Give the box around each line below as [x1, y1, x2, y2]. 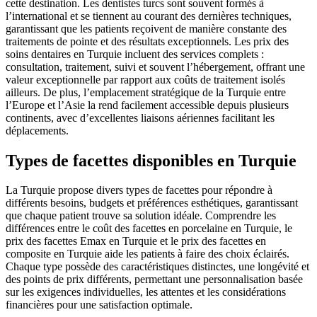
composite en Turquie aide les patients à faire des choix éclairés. [6, 248, 289, 260]
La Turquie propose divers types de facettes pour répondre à [6, 184, 272, 197]
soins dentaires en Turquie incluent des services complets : [6, 47, 264, 60]
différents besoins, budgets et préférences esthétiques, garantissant [6, 197, 298, 209]
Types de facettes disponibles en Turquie [6, 151, 296, 170]
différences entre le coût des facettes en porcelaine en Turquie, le [6, 222, 292, 235]
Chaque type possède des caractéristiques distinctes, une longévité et [6, 260, 309, 273]
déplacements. [6, 124, 69, 137]
